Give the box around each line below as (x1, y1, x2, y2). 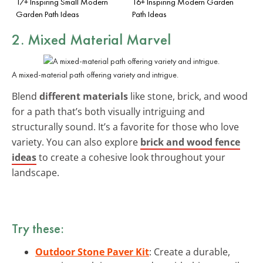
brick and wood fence (140, 135, 240, 149)
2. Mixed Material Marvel (12, 29, 171, 49)
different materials (39, 89, 128, 103)
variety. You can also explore (12, 135, 140, 149)
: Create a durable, (149, 245, 230, 258)
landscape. (12, 166, 59, 179)
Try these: (12, 219, 64, 237)
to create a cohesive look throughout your (36, 150, 225, 164)
